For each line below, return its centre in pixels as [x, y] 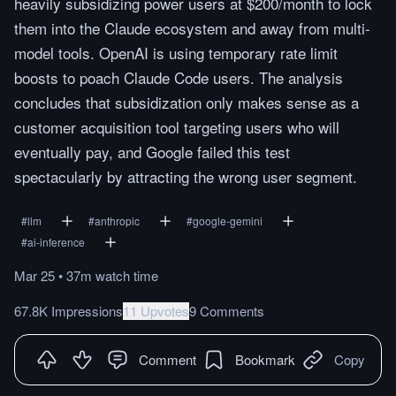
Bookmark [265, 359]
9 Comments [227, 311]
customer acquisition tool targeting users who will [177, 127]
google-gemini [228, 221]
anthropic [117, 221]
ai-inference [56, 242]
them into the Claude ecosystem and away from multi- [192, 28]
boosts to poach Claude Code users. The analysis [179, 77]
